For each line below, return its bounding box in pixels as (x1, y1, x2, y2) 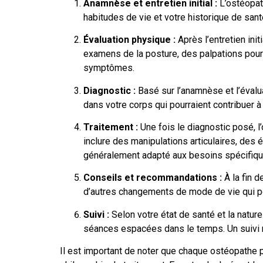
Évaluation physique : (83, 34, 176, 46)
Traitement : (83, 121, 138, 133)
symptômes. (83, 62, 134, 74)
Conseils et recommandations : (83, 172, 222, 184)
